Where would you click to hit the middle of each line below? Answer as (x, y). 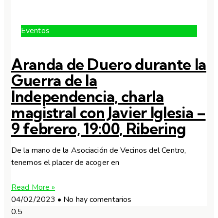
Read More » (33, 187)
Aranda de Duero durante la (109, 65)
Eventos (35, 31)
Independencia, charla (88, 97)
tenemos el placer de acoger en (65, 163)
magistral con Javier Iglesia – (109, 113)
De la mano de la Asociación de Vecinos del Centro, (99, 151)
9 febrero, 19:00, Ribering (99, 129)
